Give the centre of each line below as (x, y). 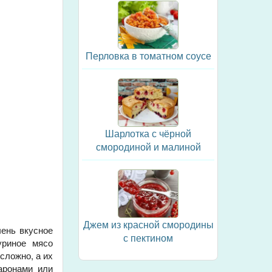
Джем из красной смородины (148, 224)
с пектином (148, 238)
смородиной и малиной (148, 147)
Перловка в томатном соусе (148, 56)
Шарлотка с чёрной (148, 133)
